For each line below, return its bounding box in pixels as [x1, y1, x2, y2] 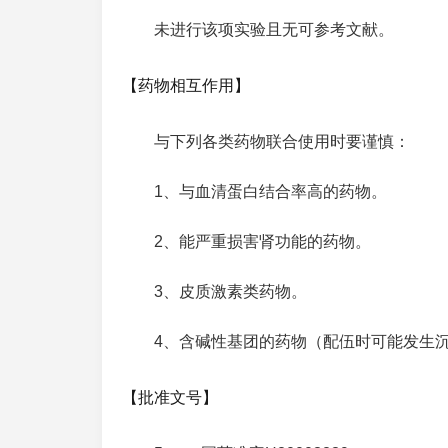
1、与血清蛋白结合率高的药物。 [154, 183, 387, 200]
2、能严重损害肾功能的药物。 [154, 233, 371, 250]
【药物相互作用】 [122, 77, 250, 94]
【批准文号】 [122, 389, 218, 406]
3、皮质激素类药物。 [154, 283, 307, 300]
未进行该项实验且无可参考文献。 [154, 21, 394, 38]
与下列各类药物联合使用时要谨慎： [154, 133, 410, 150]
